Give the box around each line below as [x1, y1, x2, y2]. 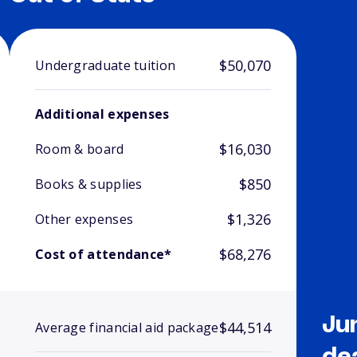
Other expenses [34, 210, 134, 229]
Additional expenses [34, 105, 170, 124]
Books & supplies [34, 175, 143, 194]
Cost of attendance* [34, 245, 172, 264]
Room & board [34, 140, 124, 159]
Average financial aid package [34, 319, 219, 337]
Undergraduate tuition [34, 57, 176, 75]
